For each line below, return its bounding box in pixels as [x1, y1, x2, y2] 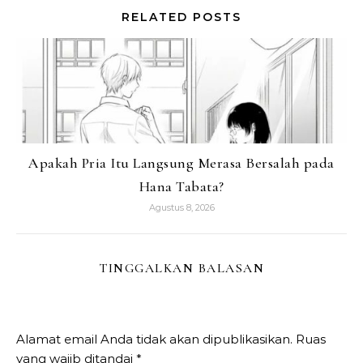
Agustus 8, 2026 [148, 202, 215, 214]
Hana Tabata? [139, 177, 224, 196]
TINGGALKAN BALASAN [99, 260, 264, 277]
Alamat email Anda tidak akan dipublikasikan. [16, 331, 293, 348]
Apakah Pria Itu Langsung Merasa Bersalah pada [28, 154, 335, 173]
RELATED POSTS [122, 10, 241, 25]
